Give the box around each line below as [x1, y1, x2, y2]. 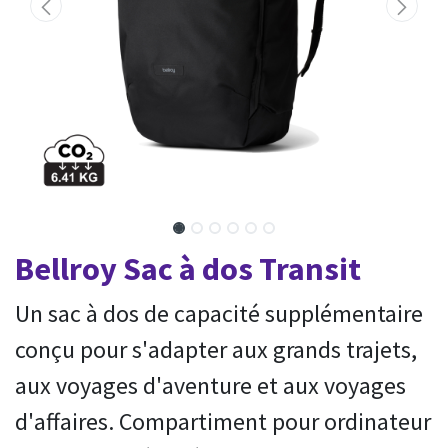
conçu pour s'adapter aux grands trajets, [15, 334, 417, 365]
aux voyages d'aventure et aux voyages [15, 370, 406, 401]
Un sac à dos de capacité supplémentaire [15, 298, 423, 329]
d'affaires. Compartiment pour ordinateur [15, 406, 431, 437]
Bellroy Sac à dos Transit [15, 248, 361, 289]
